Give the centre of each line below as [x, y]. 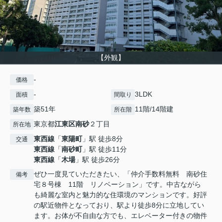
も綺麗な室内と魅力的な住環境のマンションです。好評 [120, 195]
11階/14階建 [154, 109]
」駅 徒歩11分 [105, 149]
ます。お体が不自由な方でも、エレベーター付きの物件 [120, 216]
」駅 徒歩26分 [98, 160]
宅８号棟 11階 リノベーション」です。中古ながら [117, 185]
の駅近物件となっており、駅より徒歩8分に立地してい [119, 205]
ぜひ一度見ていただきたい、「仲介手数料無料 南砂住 [120, 174]
